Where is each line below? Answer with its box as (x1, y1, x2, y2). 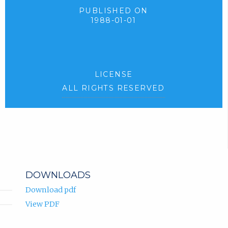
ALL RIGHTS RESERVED (62, 83, 165, 93)
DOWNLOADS (25, 169, 91, 181)
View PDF (25, 199, 60, 209)
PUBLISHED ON (79, 6, 148, 15)
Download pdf (25, 185, 76, 194)
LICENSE (94, 70, 133, 79)
